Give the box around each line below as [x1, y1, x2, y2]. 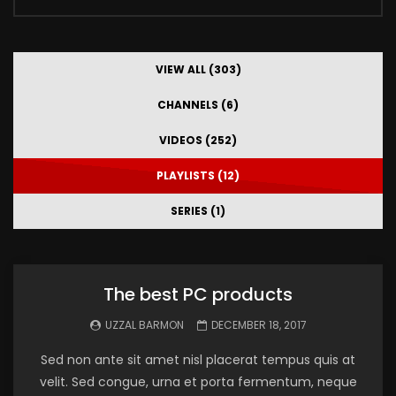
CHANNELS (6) [157, 97, 239, 112]
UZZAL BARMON [104, 317, 184, 332]
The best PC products [103, 282, 293, 307]
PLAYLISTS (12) [156, 168, 240, 183]
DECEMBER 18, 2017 [210, 317, 307, 332]
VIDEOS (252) [159, 133, 237, 148]
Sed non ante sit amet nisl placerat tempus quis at [41, 351, 355, 369]
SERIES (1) [171, 203, 225, 218]
